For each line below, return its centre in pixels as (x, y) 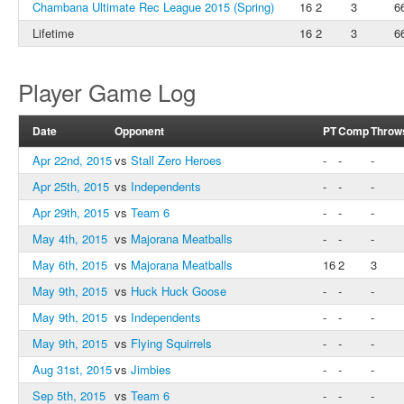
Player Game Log (107, 92)
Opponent (139, 131)
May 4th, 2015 (70, 239)
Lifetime (53, 33)
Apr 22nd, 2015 (72, 160)
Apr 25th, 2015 (71, 186)
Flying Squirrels (171, 343)
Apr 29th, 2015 (71, 212)
